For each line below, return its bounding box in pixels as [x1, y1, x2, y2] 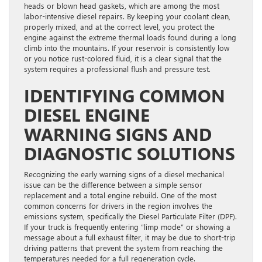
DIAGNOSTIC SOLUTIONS [24, 141, 235, 165]
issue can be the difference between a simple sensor [24, 179, 202, 189]
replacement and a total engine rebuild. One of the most [24, 189, 216, 200]
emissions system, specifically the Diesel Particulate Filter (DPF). [24, 211, 237, 221]
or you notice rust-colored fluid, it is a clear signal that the [24, 53, 222, 63]
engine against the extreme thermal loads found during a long [24, 32, 236, 42]
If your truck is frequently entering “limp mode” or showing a [24, 221, 230, 232]
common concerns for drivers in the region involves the [24, 200, 212, 211]
